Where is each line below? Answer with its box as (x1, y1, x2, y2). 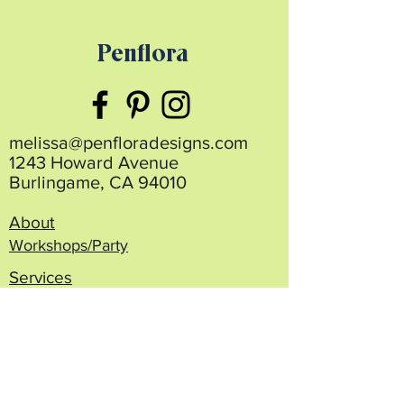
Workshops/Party (9, 236, 128, 254)
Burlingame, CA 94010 (9, 172, 187, 192)
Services (9, 268, 72, 287)
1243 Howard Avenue (9, 152, 179, 172)
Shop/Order (9, 358, 97, 377)
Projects (9, 300, 69, 319)
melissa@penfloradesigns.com (9, 133, 248, 152)
